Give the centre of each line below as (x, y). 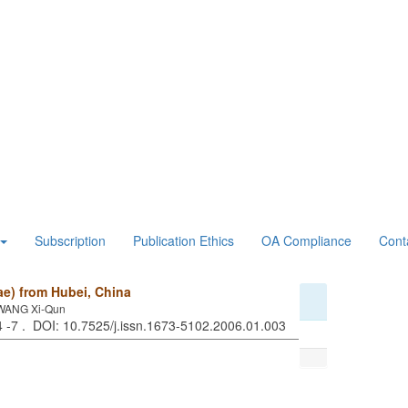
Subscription (70, 240)
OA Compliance (306, 240)
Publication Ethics (184, 240)
